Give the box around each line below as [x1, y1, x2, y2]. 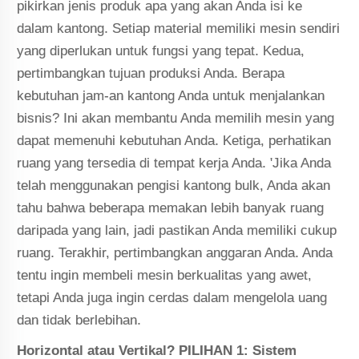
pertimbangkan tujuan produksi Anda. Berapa [17, 65, 285, 81]
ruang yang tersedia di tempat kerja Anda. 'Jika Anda [17, 155, 332, 171]
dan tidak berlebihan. [17, 312, 142, 328]
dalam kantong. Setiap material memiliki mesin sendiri [17, 20, 341, 36]
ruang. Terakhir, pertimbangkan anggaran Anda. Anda [17, 244, 333, 260]
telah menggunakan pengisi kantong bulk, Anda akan [17, 177, 331, 193]
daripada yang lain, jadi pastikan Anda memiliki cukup [17, 222, 337, 238]
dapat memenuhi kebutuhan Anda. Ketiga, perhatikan [17, 132, 332, 148]
